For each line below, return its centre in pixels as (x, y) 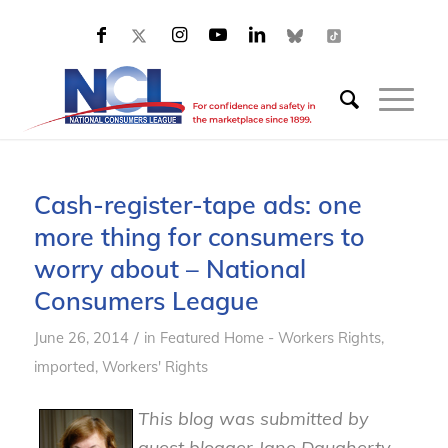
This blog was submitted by (253, 419)
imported (64, 366)
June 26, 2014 (81, 337)
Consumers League (146, 300)
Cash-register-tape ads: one (197, 204)
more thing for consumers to (199, 236)
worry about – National (169, 268)
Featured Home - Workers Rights (270, 337)
